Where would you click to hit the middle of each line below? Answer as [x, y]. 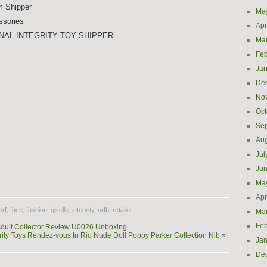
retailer [122, 210]
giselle [60, 210]
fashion [37, 210]
